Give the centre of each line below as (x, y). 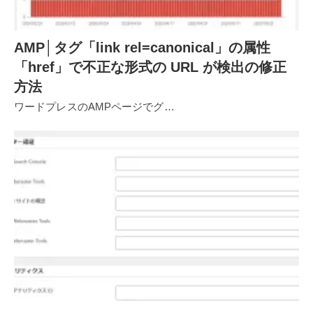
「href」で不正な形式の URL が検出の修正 (150, 67)
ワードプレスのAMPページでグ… (94, 107)
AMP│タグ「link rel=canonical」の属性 (142, 48)
